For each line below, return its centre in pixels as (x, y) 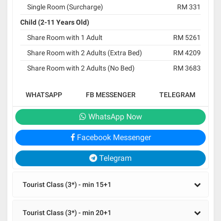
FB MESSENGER (111, 95)
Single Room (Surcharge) (65, 7)
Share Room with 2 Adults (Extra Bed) (85, 53)
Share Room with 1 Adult (65, 38)
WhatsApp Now (114, 117)
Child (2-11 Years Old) (55, 22)
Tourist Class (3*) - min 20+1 (67, 213)
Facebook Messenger (113, 138)
